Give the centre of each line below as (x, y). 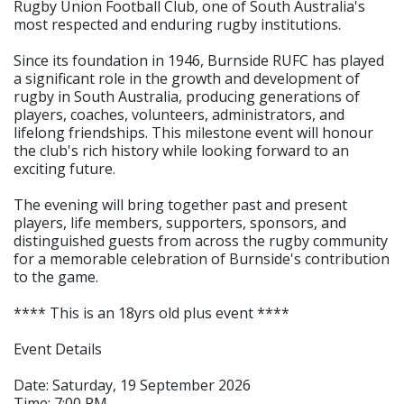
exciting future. (64, 168)
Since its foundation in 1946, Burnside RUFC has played (199, 60)
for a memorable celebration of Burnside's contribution (202, 258)
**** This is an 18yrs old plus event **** (151, 312)
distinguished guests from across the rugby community (201, 240)
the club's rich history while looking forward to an (181, 150)
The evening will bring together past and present (180, 204)
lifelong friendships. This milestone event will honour (193, 132)
